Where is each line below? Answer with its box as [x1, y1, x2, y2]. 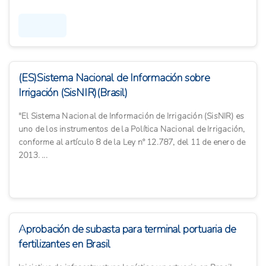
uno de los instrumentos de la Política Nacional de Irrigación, [18, 123, 245, 135]
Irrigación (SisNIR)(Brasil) [18, 85, 128, 100]
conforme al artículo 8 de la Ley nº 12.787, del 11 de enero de [18, 137, 246, 148]
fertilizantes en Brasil [18, 237, 110, 252]
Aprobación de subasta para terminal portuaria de [18, 222, 236, 237]
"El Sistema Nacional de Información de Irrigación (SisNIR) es [18, 110, 245, 122]
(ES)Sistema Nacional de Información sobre [18, 71, 210, 85]
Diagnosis [26, 20, 59, 31]
